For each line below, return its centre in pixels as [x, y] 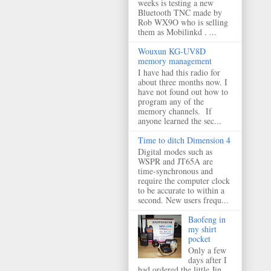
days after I [207, 260]
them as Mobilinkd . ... [177, 32]
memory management [175, 61]
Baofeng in [207, 219]
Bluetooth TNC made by [180, 13]
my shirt [202, 229]
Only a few [207, 250]
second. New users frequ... [183, 200]
